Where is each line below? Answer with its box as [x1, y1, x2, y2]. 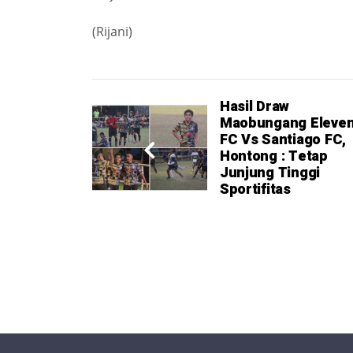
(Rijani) [92, 22, 132, 40]
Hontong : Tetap [219, 145, 328, 167]
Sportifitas [219, 178, 291, 200]
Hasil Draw [219, 95, 290, 117]
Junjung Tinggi [219, 162, 321, 184]
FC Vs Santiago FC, [219, 128, 346, 150]
